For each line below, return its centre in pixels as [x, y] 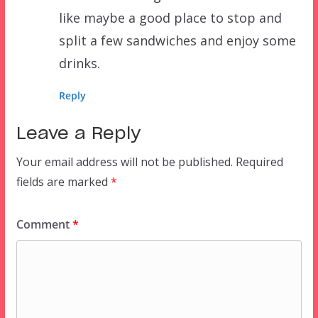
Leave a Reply [78, 134]
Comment [44, 224]
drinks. [79, 63]
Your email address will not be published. [124, 161]
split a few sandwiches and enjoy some [177, 40]
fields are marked [63, 181]
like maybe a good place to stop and [170, 17]
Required [259, 161]
